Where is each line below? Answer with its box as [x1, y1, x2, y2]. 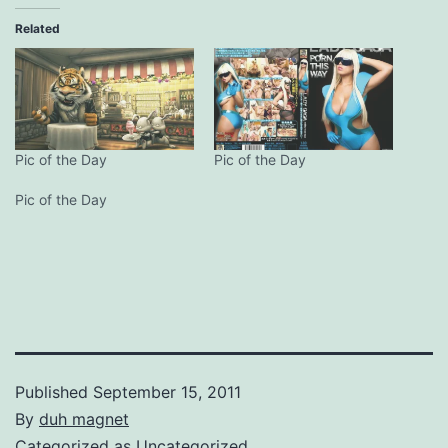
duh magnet [39, 409, 129, 430]
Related [15, 21, 60, 37]
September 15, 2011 [93, 382, 241, 403]
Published [15, 382, 93, 403]
